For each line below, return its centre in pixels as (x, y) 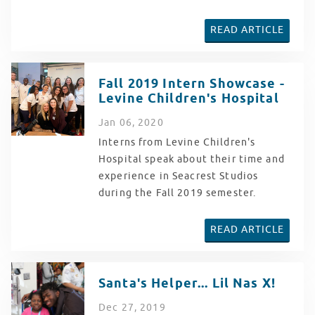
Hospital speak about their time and (192, 159)
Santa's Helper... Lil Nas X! (187, 283)
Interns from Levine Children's (177, 142)
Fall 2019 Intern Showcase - (192, 84)
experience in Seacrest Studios (179, 176)
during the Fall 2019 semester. (179, 193)
